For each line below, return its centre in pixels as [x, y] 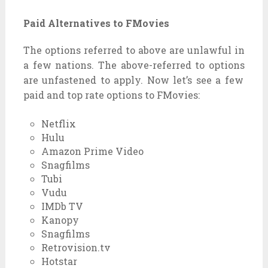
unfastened [69, 80]
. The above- [122, 65]
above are [162, 50]
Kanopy [60, 220]
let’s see [192, 80]
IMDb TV [63, 206]
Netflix [59, 123]
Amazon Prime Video [93, 151]
